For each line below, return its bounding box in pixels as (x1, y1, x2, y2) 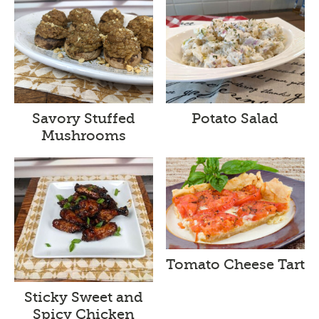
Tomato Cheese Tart (165, 256, 305, 273)
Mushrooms (41, 127, 127, 145)
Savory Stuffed (32, 110, 136, 127)
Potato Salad (192, 110, 279, 127)
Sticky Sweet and (24, 288, 144, 305)
